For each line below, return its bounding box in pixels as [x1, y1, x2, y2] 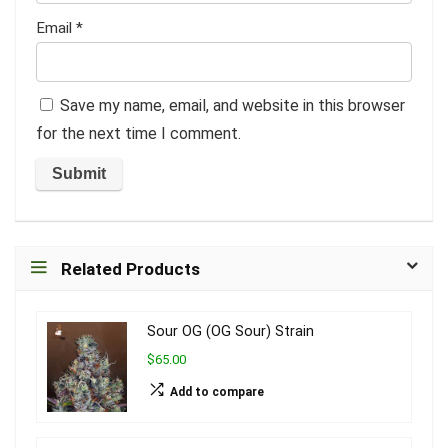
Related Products [61, 259, 200, 280]
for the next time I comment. [36, 124, 241, 144]
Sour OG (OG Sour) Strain [147, 323, 314, 341]
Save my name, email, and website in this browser [60, 96, 405, 116]
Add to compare [170, 385, 264, 400]
